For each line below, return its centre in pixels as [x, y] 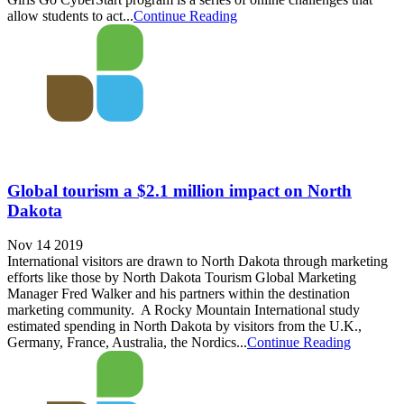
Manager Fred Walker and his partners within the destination [179, 294]
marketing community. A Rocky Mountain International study [184, 310]
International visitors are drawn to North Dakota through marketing [197, 262]
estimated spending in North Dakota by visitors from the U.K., [184, 326]
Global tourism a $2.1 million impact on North [179, 190]
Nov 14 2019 [45, 245]
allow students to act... [70, 16]
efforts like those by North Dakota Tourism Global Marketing [182, 278]
